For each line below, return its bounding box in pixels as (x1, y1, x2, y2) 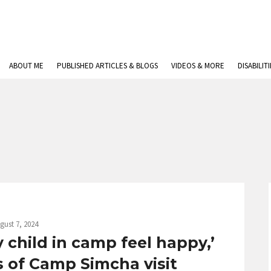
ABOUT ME (9, 60, 44, 71)
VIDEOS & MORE (171, 60, 224, 71)
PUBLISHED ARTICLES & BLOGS (57, 60, 158, 71)
